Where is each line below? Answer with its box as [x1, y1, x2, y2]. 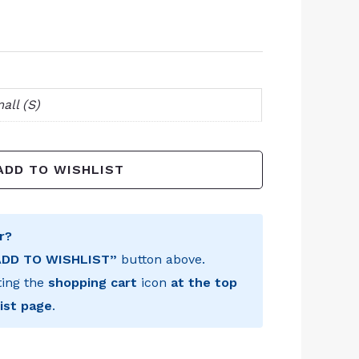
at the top [171, 274, 238, 290]
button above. [117, 251, 206, 267]
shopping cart [48, 274, 138, 290]
